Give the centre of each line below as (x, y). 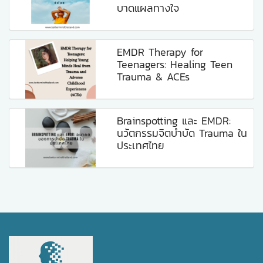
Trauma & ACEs (154, 77)
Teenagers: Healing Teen (175, 65)
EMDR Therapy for (160, 52)
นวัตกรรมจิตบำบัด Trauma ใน (182, 133)
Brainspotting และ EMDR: (174, 121)
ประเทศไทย (141, 146)
